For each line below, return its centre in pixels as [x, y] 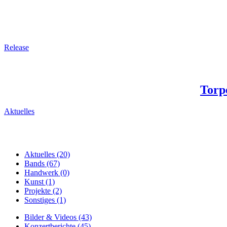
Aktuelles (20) [47, 154]
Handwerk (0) [47, 172]
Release [16, 48]
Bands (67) [42, 163]
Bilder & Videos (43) [58, 217]
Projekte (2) [43, 191]
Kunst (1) [40, 181]
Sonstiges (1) [45, 200]
